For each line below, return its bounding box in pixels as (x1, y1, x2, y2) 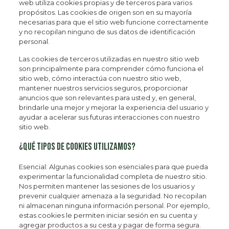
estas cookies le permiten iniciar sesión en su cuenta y (18, 211, 197, 219)
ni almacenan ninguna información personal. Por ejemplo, (18, 201, 210, 210)
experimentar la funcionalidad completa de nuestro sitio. (18, 172, 207, 180)
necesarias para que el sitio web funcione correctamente (18, 18, 209, 26)
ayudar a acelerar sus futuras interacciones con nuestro (18, 113, 200, 121)
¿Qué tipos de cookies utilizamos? (18, 141, 135, 153)
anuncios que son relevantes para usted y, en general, (18, 94, 196, 102)
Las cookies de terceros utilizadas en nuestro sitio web (18, 55, 199, 63)
